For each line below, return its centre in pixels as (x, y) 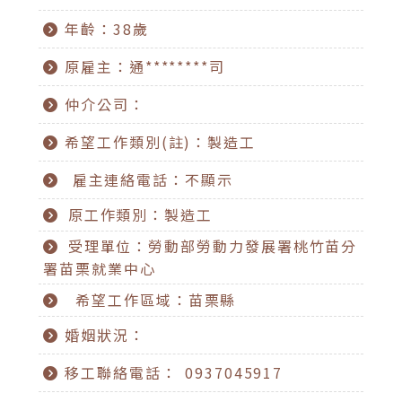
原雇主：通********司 (145, 66)
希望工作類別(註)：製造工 (161, 142)
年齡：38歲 (107, 29)
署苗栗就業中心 (100, 269)
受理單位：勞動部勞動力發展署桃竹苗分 (213, 246)
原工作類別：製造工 (140, 214)
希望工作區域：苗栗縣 (152, 299)
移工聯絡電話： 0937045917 (174, 372)
